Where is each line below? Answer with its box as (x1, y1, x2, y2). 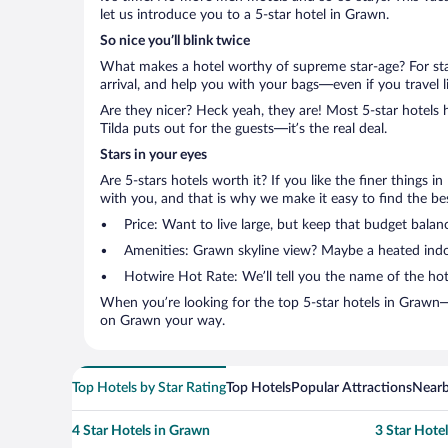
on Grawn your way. (100, 314, 225, 328)
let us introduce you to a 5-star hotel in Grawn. (100, 8, 389, 22)
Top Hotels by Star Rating (72, 381, 226, 395)
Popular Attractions (291, 381, 412, 395)
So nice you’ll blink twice (100, 34, 250, 48)
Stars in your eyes (100, 148, 207, 162)
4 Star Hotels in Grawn (72, 424, 210, 438)
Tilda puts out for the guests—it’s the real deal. (100, 122, 387, 136)
